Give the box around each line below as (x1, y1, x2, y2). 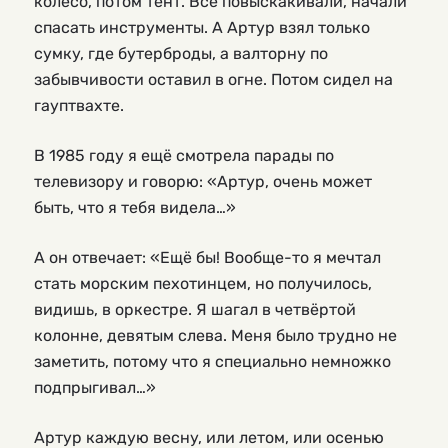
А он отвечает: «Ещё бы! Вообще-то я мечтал (34, 247, 381, 267)
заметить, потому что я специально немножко (34, 351, 391, 371)
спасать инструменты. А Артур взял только (34, 17, 370, 37)
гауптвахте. (34, 95, 124, 115)
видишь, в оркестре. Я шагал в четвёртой (34, 299, 356, 319)
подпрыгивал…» (34, 377, 156, 397)
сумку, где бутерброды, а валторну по (34, 43, 328, 63)
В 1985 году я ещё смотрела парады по (34, 145, 334, 165)
